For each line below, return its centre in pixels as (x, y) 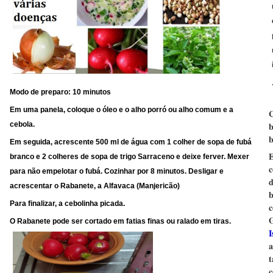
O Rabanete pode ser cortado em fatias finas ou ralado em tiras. (120, 222)
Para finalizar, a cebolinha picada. (67, 204)
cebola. (22, 125)
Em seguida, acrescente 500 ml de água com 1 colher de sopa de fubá (131, 142)
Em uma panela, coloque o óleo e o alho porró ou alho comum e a (122, 110)
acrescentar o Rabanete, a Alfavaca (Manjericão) (95, 186)
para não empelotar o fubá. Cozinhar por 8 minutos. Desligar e (117, 172)
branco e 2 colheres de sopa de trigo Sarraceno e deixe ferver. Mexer (129, 157)
